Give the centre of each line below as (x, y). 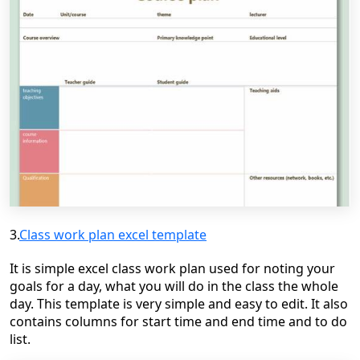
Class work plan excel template (113, 234)
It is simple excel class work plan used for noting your (172, 268)
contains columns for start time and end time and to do (178, 321)
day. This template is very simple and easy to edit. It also (179, 303)
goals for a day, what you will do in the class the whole (174, 286)
